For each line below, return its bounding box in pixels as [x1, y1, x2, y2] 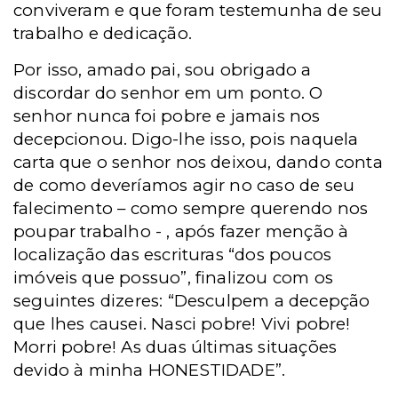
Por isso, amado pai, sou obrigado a [13, 60, 312, 80]
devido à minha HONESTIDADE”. [13, 360, 286, 380]
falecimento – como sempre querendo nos [13, 198, 369, 219]
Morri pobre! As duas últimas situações [13, 337, 338, 357]
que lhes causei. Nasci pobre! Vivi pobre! [13, 314, 351, 334]
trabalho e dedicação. [13, 23, 192, 44]
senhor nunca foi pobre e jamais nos [13, 106, 321, 126]
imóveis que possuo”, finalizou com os [13, 267, 333, 288]
